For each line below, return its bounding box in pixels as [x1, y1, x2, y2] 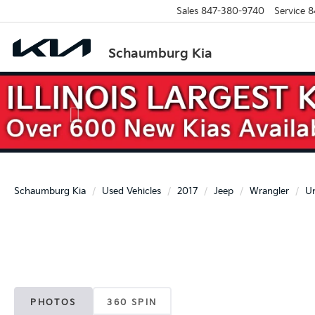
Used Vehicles [102, 185, 161, 197]
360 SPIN [107, 297, 157, 308]
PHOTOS [30, 297, 77, 308]
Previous [70, 72, 128, 89]
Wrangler [250, 185, 289, 197]
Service [274, 5, 305, 17]
